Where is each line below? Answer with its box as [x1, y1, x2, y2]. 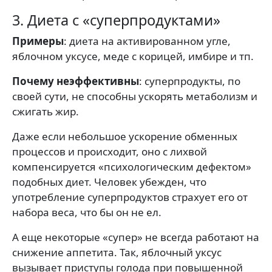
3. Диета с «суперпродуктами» [12, 10, 220, 30]
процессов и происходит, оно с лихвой [12, 144, 207, 159]
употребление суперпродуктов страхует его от [12, 190, 248, 205]
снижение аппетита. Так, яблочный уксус [12, 245, 222, 260]
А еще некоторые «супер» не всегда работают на [12, 230, 259, 245]
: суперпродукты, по [139, 74, 240, 89]
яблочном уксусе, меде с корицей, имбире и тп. [12, 49, 254, 64]
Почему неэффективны [12, 74, 139, 89]
